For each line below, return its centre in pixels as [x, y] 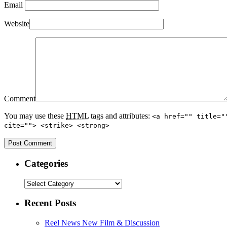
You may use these [35, 116]
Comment [20, 99]
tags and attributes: [120, 116]
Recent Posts [50, 203]
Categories [46, 164]
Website [17, 24]
